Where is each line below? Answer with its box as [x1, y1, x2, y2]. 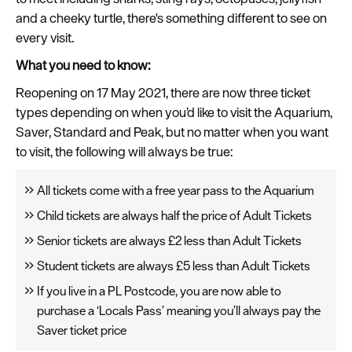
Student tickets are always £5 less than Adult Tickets [37, 258, 313, 274]
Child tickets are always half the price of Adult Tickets [37, 207, 312, 224]
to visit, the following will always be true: [16, 143, 233, 161]
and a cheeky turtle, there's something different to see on [16, 9, 327, 27]
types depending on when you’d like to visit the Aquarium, [16, 104, 332, 122]
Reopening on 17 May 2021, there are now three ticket [16, 84, 310, 102]
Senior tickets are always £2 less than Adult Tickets [37, 233, 302, 249]
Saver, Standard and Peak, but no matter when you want [16, 123, 328, 141]
